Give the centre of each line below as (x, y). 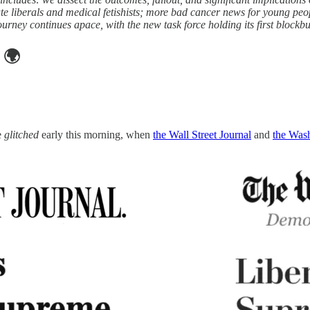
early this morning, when (96, 135)
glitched (21, 135)
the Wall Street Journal (202, 135)
